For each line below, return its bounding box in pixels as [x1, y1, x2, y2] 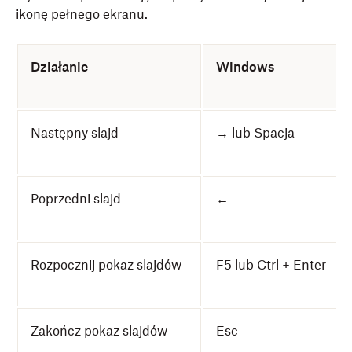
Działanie [31, 59, 88, 75]
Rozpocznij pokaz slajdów [31, 257, 181, 273]
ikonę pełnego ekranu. [16, 6, 148, 22]
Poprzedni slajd [31, 191, 121, 207]
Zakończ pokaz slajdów [31, 323, 167, 339]
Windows [216, 59, 274, 75]
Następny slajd [31, 125, 119, 141]
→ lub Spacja [216, 125, 295, 141]
